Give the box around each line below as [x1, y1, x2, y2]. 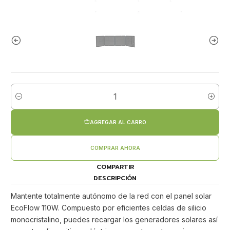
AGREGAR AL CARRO [89, 119, 146, 125]
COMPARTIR [96, 162, 134, 172]
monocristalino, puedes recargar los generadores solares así [11, 215, 218, 224]
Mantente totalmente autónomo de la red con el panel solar [11, 191, 212, 200]
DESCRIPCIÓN [93, 173, 137, 183]
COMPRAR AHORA [90, 144, 140, 151]
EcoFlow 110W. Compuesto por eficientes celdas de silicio [11, 203, 206, 212]
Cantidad [11, 98, 38, 105]
